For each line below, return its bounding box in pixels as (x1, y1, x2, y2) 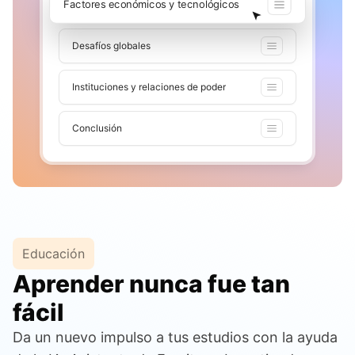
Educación (22, 246, 85, 262)
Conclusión (72, 122, 122, 135)
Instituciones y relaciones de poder (72, 81, 226, 94)
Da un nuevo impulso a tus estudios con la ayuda (13, 329, 338, 346)
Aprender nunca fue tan (13, 269, 290, 299)
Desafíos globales (72, 40, 151, 52)
